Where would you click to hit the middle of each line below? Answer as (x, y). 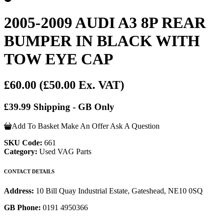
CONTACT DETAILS (29, 171)
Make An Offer (85, 126)
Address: (20, 191)
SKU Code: (23, 142)
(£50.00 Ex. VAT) (82, 85)
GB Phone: (22, 207)
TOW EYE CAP (59, 59)
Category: (21, 151)
